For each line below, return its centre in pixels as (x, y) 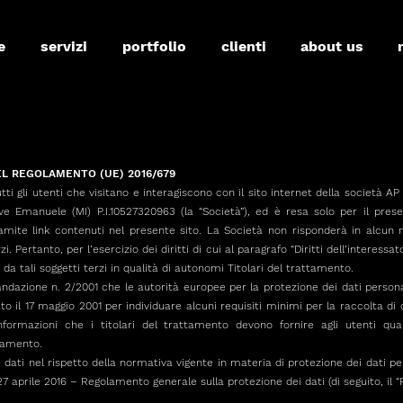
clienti (243, 46)
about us (332, 46)
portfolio (154, 46)
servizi (63, 46)
